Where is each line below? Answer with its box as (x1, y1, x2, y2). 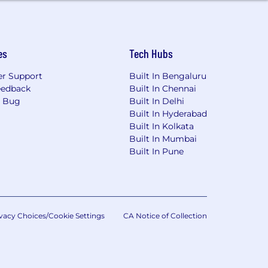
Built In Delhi (129, 96, 184, 106)
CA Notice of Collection (123, 211, 207, 220)
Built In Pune (129, 146, 184, 157)
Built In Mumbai (129, 133, 197, 144)
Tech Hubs (129, 46, 173, 60)
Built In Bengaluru (129, 71, 206, 81)
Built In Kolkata (129, 121, 194, 132)
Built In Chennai (129, 83, 196, 94)
